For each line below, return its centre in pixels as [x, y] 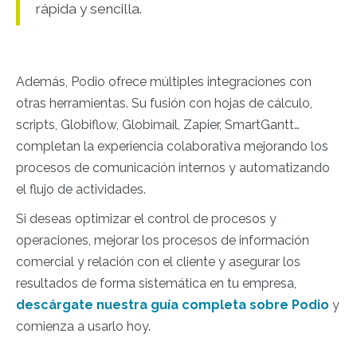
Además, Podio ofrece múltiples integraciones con [164, 81]
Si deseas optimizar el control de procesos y [146, 218]
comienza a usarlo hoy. [83, 326]
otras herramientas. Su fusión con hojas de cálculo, [164, 103]
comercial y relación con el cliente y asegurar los [158, 261]
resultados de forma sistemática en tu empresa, [156, 283]
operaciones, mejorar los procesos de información [163, 240]
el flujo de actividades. [81, 189]
